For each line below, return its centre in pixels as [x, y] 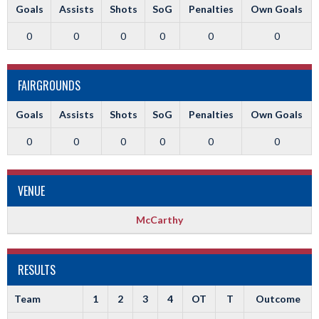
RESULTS [37, 270]
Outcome [278, 299]
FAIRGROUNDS [49, 85]
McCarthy [159, 220]
